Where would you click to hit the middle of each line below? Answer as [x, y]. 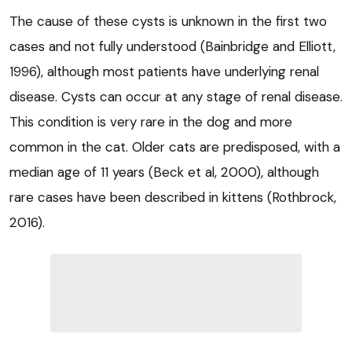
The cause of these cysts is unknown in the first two [168, 22]
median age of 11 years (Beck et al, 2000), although [164, 172]
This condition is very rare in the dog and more [151, 122]
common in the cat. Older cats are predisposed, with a [175, 147]
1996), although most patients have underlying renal [164, 72]
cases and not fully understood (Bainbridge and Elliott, [172, 47]
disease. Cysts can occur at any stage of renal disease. [176, 97]
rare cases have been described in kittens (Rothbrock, [173, 198]
